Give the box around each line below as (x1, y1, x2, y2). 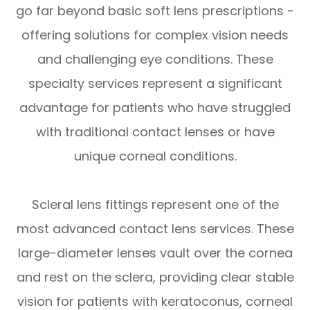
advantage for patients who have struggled (19, 99, 291, 117)
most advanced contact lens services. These (16, 220, 294, 238)
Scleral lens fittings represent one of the (31, 196, 279, 214)
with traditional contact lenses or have (35, 123, 275, 141)
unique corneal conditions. (73, 147, 237, 165)
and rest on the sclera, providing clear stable (16, 268, 294, 286)
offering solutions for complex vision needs (21, 26, 289, 44)
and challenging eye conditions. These (37, 51, 273, 69)
